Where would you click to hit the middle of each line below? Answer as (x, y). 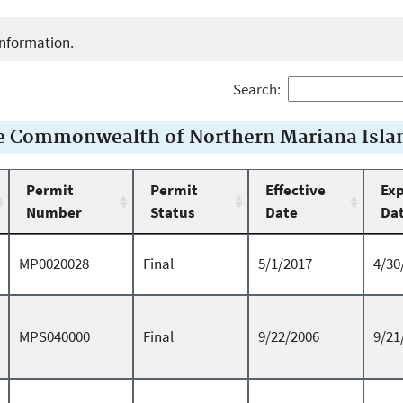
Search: (256, 90)
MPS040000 (54, 337)
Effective (296, 190)
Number (54, 213)
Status (173, 213)
